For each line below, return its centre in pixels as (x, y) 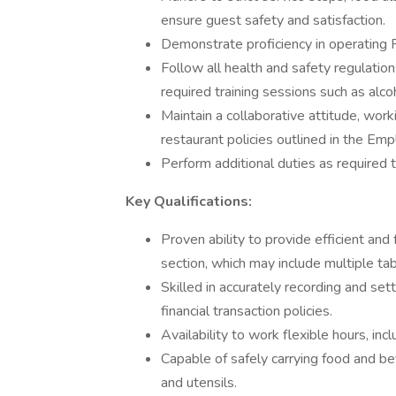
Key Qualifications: (189, 202)
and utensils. (199, 383)
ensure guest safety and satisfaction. (273, 20)
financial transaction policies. (247, 311)
